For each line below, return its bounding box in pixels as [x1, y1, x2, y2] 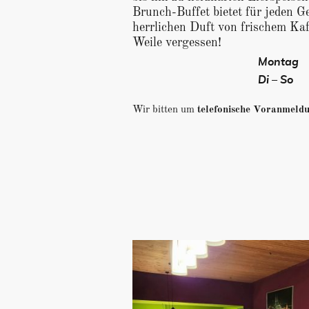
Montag [258, 57, 299, 68]
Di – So [258, 74, 293, 86]
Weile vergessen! [132, 37, 221, 50]
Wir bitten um [132, 105, 197, 116]
